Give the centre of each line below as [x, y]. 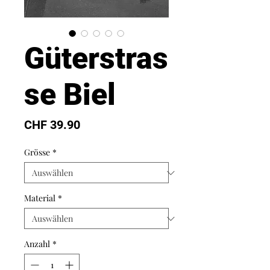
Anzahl [37, 244]
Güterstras [96, 59]
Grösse [37, 152]
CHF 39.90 [52, 125]
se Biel [70, 95]
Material [40, 198]
